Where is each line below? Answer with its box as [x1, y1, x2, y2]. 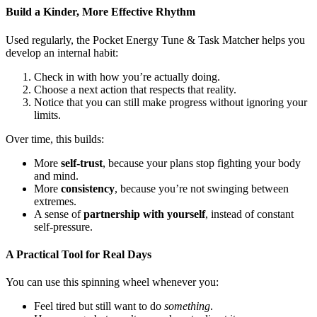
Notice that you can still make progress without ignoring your [34, 96, 307, 108]
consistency [61, 182, 115, 195]
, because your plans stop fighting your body [103, 156, 301, 169]
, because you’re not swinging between [115, 182, 289, 195]
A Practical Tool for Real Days [6, 248, 151, 260]
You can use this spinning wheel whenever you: [6, 276, 219, 289]
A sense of [34, 207, 83, 220]
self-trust [61, 156, 103, 169]
